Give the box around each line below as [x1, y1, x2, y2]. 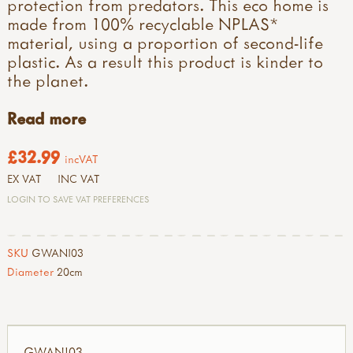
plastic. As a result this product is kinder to [7, 50, 323, 72]
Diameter [7, 264, 54, 280]
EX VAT [7, 172, 42, 187]
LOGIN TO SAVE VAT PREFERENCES [7, 193, 149, 206]
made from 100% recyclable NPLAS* [7, 12, 278, 35]
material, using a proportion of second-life [7, 31, 323, 54]
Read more [7, 107, 86, 130]
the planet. [7, 69, 88, 91]
